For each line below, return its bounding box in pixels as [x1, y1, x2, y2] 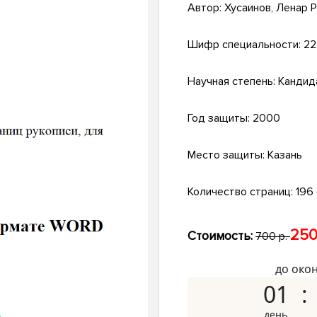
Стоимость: [188, 228, 253, 244]
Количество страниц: [188, 185, 296, 200]
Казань [267, 148, 302, 163]
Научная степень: [188, 74, 278, 89]
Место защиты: [188, 148, 267, 163]
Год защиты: [188, 111, 253, 126]
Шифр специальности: [188, 38, 304, 52]
